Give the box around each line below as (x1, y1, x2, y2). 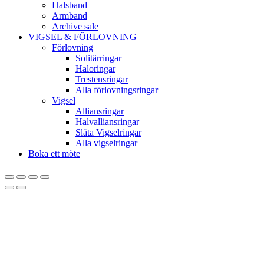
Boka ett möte (28, 148, 80, 159)
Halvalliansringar (75, 116, 139, 127)
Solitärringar (75, 52, 121, 63)
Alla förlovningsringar (75, 84, 158, 95)
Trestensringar (75, 74, 128, 84)
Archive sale (52, 21, 98, 31)
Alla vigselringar (75, 137, 137, 148)
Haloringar (75, 63, 115, 74)
